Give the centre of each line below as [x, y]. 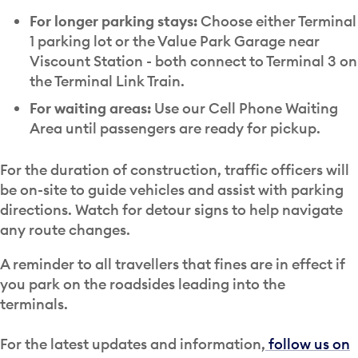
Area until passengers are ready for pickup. [178, 128]
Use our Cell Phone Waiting [244, 108]
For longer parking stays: [113, 21]
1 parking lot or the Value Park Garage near [174, 41]
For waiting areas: [90, 108]
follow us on [308, 344]
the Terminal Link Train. [108, 81]
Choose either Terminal [276, 21]
